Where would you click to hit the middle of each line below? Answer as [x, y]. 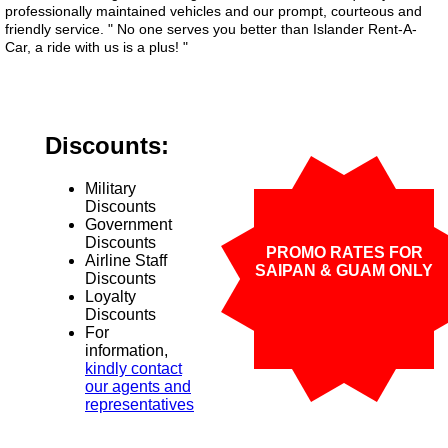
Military [110, 189]
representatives [139, 405]
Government [128, 225]
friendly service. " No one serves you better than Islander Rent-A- [211, 29]
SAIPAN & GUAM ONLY [344, 271]
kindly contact [133, 369]
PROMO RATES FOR [344, 253]
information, [126, 351]
